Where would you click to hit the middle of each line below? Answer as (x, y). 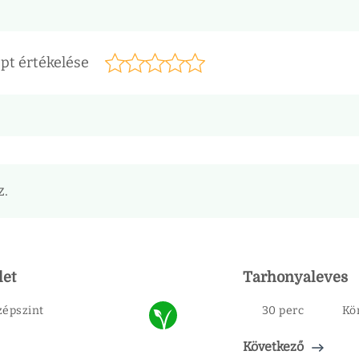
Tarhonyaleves (295, 277)
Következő (273, 346)
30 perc (282, 310)
